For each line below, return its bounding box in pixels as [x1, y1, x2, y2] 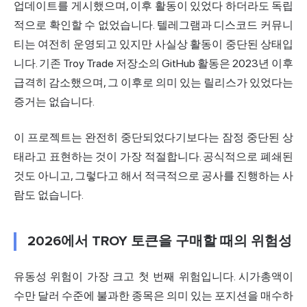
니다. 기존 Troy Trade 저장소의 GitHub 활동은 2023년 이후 [14, 57, 293, 71]
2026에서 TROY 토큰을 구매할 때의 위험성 [27, 233, 292, 250]
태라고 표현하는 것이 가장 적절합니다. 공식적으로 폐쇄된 [14, 150, 293, 164]
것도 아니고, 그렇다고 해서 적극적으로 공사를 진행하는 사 [14, 169, 293, 183]
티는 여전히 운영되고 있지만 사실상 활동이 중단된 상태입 [14, 38, 293, 51]
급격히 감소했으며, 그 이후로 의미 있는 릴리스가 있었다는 [14, 76, 293, 90]
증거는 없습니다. [14, 95, 95, 109]
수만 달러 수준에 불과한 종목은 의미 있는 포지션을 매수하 [14, 289, 293, 303]
